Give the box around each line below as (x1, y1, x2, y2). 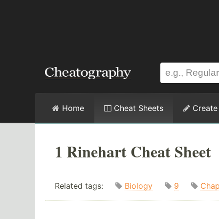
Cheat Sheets (111, 103, 163, 113)
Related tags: (55, 181, 115, 191)
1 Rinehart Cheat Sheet (55, 140, 211, 163)
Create (190, 103, 218, 113)
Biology (125, 181, 153, 191)
